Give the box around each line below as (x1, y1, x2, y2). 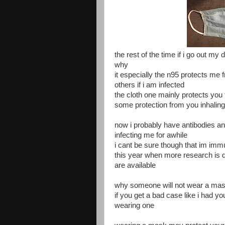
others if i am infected (115, 80, 184, 89)
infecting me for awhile (115, 131, 187, 139)
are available (115, 161, 156, 169)
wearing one (115, 201, 154, 209)
